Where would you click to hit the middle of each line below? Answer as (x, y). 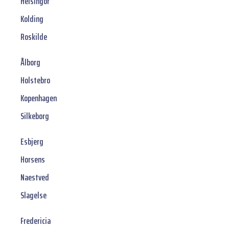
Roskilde (34, 37)
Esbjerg (32, 142)
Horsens (33, 160)
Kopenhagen (39, 98)
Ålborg (30, 63)
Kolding (32, 19)
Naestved (35, 178)
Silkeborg (35, 116)
